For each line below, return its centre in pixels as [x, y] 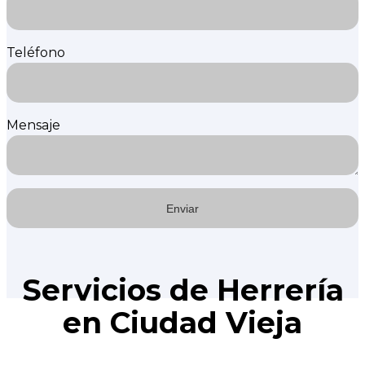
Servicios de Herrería [182, 290]
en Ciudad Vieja [182, 323]
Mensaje [33, 125]
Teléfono [36, 53]
